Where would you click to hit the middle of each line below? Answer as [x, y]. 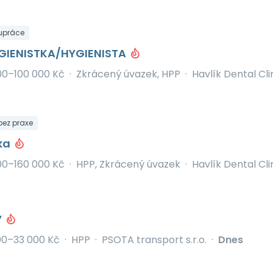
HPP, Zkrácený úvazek [128, 164]
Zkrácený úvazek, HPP [128, 74]
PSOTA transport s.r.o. [154, 240]
